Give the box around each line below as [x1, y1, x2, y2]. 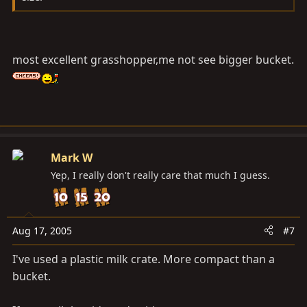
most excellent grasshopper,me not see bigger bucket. [12, 51, 294, 67]
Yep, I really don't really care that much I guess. [51, 168, 270, 182]
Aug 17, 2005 [12, 223, 72, 237]
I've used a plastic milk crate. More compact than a [12, 251, 275, 267]
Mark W [51, 149, 93, 165]
